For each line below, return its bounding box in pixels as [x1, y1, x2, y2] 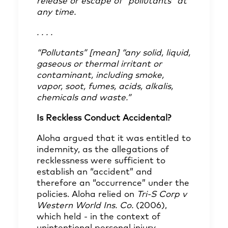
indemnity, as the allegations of [37, 146, 169, 154]
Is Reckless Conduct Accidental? [37, 114, 171, 123]
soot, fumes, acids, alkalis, [65, 82, 173, 91]
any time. [37, 8, 76, 17]
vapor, [37, 82, 63, 91]
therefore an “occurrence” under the [37, 179, 189, 188]
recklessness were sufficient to [37, 157, 165, 165]
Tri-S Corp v [137, 190, 187, 199]
